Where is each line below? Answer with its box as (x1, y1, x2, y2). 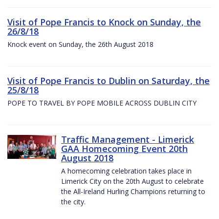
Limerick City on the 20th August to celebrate (61, 176, 204, 186)
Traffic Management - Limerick (61, 133, 194, 146)
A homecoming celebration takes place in (61, 166, 192, 176)
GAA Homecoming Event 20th (61, 143, 188, 155)
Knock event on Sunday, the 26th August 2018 (7, 40, 153, 49)
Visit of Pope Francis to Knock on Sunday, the (7, 16, 201, 28)
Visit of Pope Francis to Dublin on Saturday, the (7, 75, 210, 87)
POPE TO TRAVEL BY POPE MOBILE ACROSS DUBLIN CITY (7, 98, 197, 108)
